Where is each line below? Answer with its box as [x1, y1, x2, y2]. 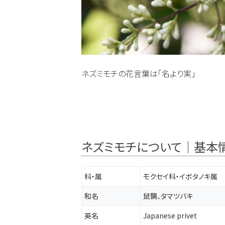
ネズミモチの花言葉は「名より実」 [81, 67, 195, 79]
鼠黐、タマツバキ [143, 190, 193, 201]
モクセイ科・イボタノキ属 [143, 171, 217, 181]
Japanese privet [143, 210, 197, 220]
